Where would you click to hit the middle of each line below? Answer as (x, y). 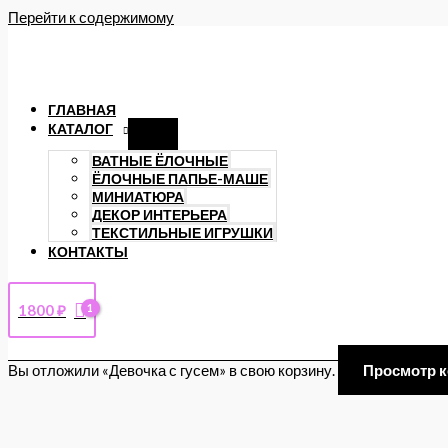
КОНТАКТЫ (88, 252)
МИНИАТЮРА (138, 197)
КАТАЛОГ (80, 129)
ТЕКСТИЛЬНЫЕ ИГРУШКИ (182, 233)
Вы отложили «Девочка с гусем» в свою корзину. (173, 370)
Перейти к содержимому (91, 17)
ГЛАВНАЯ (82, 110)
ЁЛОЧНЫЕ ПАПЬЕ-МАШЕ (180, 179)
